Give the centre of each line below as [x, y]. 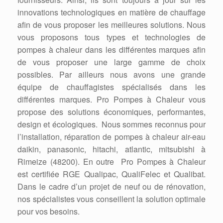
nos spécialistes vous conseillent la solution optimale [111, 199]
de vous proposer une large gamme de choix [111, 62]
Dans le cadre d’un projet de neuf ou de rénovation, [111, 187]
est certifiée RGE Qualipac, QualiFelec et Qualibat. [111, 174]
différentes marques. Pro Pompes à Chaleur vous [111, 100]
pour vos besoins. [49, 212]
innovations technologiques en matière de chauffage [111, 12]
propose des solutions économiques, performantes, [111, 112]
